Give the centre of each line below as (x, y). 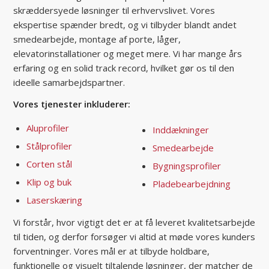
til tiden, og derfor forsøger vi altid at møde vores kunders (134, 236)
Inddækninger (180, 130)
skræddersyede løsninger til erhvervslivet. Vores (114, 10)
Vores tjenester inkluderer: (72, 104)
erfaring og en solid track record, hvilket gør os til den (124, 68)
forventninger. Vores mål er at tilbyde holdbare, (112, 251)
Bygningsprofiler (186, 166)
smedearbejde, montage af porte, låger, (97, 39)
